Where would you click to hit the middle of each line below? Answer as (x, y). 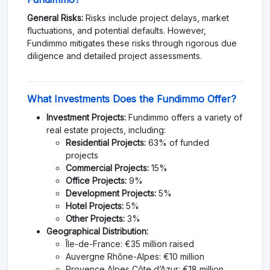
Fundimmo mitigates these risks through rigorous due (132, 43)
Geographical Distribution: (97, 231)
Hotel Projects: (95, 206)
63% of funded (177, 142)
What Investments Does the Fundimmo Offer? (132, 99)
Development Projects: (111, 193)
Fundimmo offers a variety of (184, 117)
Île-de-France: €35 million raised (130, 243)
